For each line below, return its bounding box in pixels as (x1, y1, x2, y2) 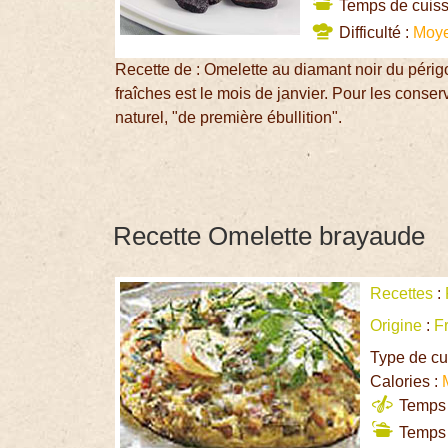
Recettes (370, 284, 434, 302)
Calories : (370, 372, 443, 390)
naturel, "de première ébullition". (115, 109, 343, 127)
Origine (370, 316, 423, 334)
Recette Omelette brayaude (113, 221, 426, 252)
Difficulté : (335, 24, 414, 42)
